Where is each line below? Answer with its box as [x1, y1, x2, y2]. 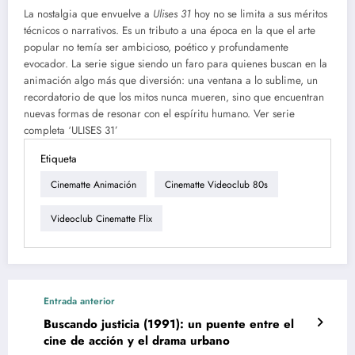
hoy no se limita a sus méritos [191, 6, 327, 22]
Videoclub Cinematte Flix [51, 211, 152, 226]
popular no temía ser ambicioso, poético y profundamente [24, 40, 288, 55]
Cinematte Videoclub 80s [165, 177, 268, 192]
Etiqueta [40, 151, 77, 167]
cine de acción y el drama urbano [44, 332, 230, 350]
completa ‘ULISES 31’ [24, 123, 118, 139]
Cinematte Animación [51, 177, 136, 192]
